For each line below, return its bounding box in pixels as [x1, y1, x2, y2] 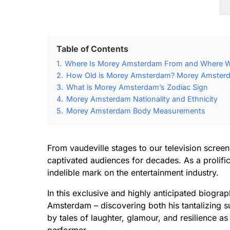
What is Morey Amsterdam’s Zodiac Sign [66, 83, 208, 91]
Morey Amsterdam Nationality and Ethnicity [66, 94, 218, 103]
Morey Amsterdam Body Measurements [66, 106, 205, 115]
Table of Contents [56, 44, 128, 54]
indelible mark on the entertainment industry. [47, 167, 219, 178]
